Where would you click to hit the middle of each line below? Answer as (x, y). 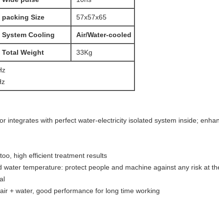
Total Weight (23, 52)
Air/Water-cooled (104, 35)
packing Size (23, 17)
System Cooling (28, 35)
